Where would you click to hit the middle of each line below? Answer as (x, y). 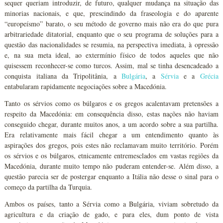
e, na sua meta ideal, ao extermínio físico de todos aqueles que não (111, 55)
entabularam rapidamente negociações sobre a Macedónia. (86, 86)
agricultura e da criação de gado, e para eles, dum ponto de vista (111, 214)
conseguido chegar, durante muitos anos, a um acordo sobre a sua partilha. (111, 124)
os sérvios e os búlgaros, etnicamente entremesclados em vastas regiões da (111, 156)
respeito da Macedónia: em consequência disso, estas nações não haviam (111, 114)
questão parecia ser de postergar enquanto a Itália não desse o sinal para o (111, 176)
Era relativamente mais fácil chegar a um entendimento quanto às (111, 135)
